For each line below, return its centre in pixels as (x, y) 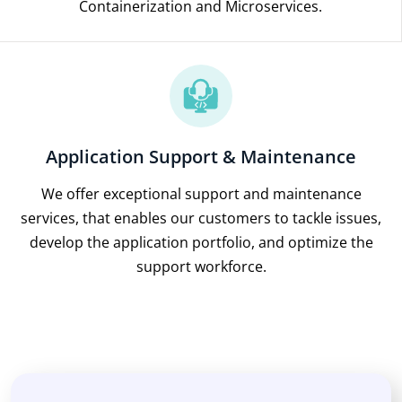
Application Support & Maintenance (201, 156)
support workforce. (201, 266)
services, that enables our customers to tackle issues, (201, 218)
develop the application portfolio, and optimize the (201, 242)
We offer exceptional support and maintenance (201, 193)
